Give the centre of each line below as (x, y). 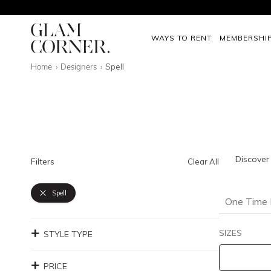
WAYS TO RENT (181, 38)
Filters (43, 162)
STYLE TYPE (68, 234)
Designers (80, 67)
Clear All (203, 162)
